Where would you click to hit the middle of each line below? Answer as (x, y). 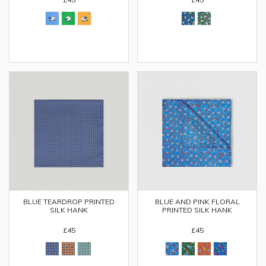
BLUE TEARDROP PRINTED (69, 202)
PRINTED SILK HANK (197, 210)
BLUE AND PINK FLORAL (197, 202)
